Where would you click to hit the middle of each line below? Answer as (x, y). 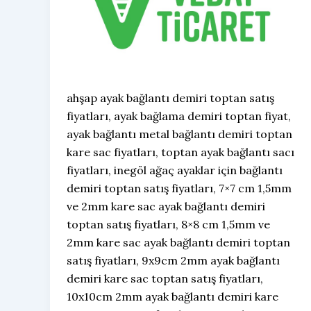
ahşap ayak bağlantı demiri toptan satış (170, 98)
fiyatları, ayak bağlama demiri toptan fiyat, (179, 116)
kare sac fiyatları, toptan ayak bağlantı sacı (180, 152)
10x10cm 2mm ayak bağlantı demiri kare (173, 297)
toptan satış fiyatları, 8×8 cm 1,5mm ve (168, 225)
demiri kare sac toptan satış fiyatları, (165, 279)
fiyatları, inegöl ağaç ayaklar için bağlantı (175, 170)
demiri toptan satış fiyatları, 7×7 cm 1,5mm (179, 188)
